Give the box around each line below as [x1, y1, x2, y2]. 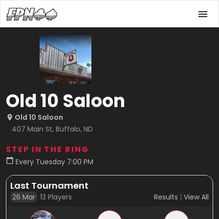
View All [184, 192, 209, 202]
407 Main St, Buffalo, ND [12, 124, 93, 134]
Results [154, 192, 178, 202]
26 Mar [12, 192, 35, 202]
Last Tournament [10, 179, 88, 192]
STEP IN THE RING [6, 144, 89, 155]
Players [46, 192, 72, 202]
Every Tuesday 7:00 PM [16, 157, 93, 167]
